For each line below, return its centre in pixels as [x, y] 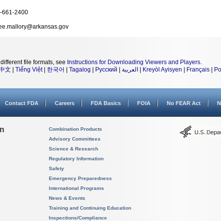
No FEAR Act [184, 103]
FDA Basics [106, 103]
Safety [56, 168]
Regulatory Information [76, 159]
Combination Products [75, 129]
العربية [130, 70]
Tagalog [80, 70]
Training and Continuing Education [90, 208]
